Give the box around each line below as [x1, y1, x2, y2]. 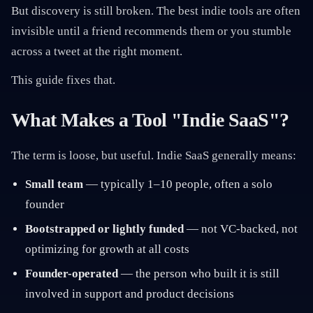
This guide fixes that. [11, 73, 115, 87]
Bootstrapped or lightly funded [25, 222, 184, 235]
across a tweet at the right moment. [11, 45, 182, 58]
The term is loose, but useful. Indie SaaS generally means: [11, 149, 296, 162]
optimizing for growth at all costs [25, 242, 189, 256]
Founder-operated [25, 267, 118, 280]
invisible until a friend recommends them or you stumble [11, 24, 291, 38]
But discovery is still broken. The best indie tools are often [11, 4, 300, 17]
